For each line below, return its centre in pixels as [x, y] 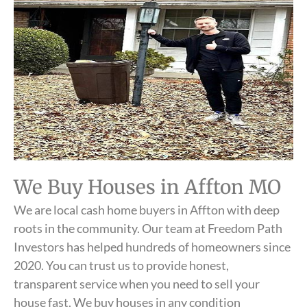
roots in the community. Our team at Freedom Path [148, 228]
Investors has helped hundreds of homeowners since [152, 247]
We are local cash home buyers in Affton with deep [147, 210]
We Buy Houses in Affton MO [147, 187]
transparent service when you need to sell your [137, 284]
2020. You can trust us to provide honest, [121, 265]
